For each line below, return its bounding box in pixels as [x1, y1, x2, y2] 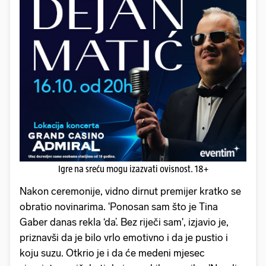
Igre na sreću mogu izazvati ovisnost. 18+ [58, 164, 208, 175]
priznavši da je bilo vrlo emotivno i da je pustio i [20, 232, 228, 244]
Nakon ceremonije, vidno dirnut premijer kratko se [20, 185, 241, 198]
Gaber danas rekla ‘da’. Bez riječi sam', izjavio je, [20, 216, 229, 229]
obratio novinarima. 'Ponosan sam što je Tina [20, 201, 218, 213]
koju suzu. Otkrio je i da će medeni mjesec [20, 247, 205, 259]
